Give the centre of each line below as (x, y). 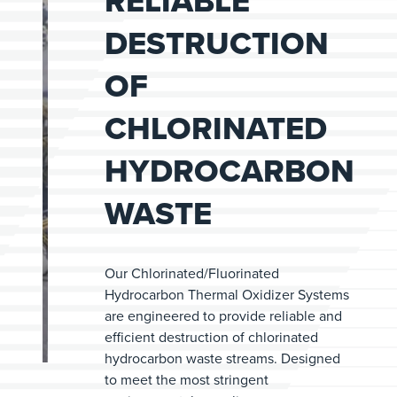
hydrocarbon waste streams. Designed (222, 358)
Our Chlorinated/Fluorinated (192, 273)
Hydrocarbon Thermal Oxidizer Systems (227, 295)
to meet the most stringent (187, 380)
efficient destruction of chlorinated (211, 337)
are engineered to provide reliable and (223, 316)
